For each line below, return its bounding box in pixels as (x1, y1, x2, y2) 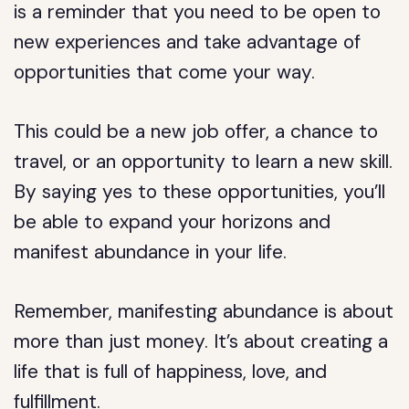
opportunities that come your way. (14, 59, 316, 85)
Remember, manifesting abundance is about (14, 299, 394, 324)
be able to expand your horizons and (14, 209, 331, 235)
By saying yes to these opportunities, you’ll (14, 179, 386, 204)
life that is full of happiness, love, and (14, 359, 328, 384)
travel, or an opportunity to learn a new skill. (14, 149, 393, 174)
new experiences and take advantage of (14, 29, 362, 55)
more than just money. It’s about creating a (14, 329, 389, 354)
